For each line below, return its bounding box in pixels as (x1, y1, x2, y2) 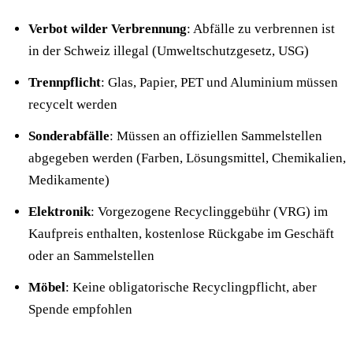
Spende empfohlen (28, 302, 132, 317)
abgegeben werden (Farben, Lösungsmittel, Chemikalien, (28, 150, 346, 165)
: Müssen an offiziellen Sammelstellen (110, 128, 322, 143)
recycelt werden (28, 97, 117, 112)
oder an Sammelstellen (28, 248, 154, 263)
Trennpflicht (28, 75, 101, 90)
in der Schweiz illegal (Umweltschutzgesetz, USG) (28, 43, 309, 58)
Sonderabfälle (28, 128, 110, 143)
